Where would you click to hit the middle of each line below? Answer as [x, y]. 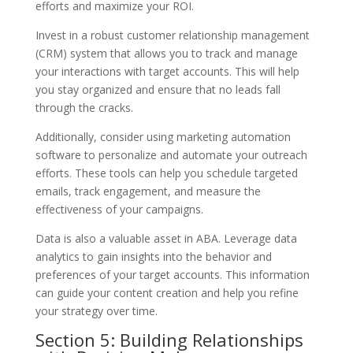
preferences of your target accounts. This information [172, 274]
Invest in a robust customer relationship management [172, 35]
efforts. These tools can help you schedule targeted [166, 173]
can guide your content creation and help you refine [167, 292]
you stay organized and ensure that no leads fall [158, 89]
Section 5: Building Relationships [169, 339]
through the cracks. [84, 107]
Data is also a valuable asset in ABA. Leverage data [166, 238]
